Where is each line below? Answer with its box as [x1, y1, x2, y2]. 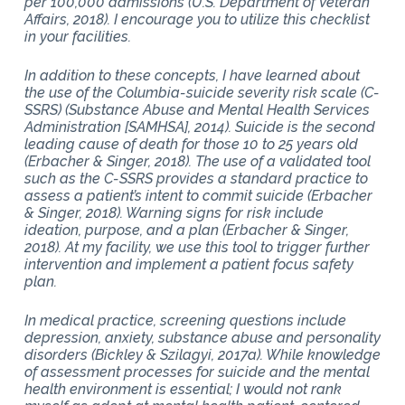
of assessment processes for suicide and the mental [24, 363, 370, 381]
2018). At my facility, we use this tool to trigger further [24, 238, 370, 256]
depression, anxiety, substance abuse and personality [24, 328, 381, 346]
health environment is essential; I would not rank [24, 380, 342, 398]
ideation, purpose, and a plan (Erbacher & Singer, [24, 221, 349, 239]
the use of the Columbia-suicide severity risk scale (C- [24, 83, 380, 101]
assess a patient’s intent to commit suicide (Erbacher [24, 186, 372, 204]
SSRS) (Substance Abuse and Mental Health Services [24, 100, 370, 118]
